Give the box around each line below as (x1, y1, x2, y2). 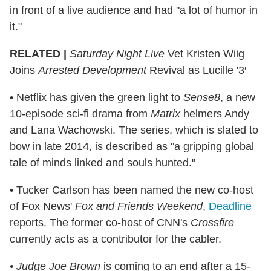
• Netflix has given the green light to (10, 91, 183, 103)
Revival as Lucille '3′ (146, 64, 246, 76)
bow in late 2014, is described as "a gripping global (10, 140, 254, 152)
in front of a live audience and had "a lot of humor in (10, 4, 258, 16)
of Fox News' (10, 200, 75, 212)
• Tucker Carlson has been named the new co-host (10, 183, 253, 196)
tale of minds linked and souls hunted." (10, 156, 195, 169)
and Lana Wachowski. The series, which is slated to (10, 123, 258, 136)
